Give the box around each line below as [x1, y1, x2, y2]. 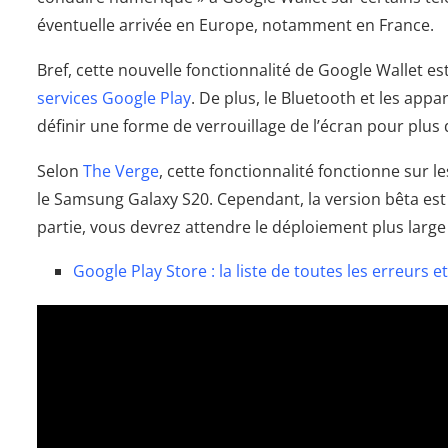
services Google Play [37, 87, 191, 110]
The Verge [83, 160, 159, 183]
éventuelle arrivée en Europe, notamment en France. [37, 14, 434, 37]
